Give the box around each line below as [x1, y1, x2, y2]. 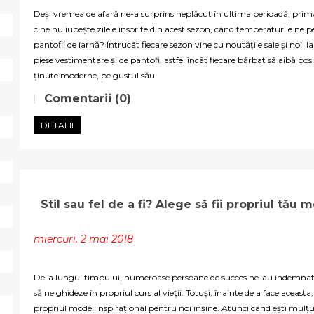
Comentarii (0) [44, 92, 131, 106]
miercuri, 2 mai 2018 [34, 233, 133, 246]
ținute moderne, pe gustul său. [34, 70, 157, 81]
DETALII [41, 120, 74, 131]
